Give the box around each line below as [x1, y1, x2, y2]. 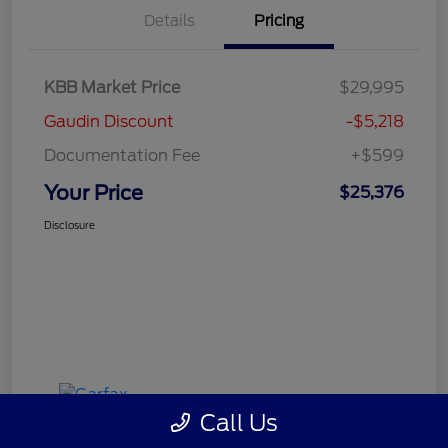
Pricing [254, 11, 304, 30]
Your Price [44, 180, 143, 205]
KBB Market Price [44, 77, 180, 97]
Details [143, 11, 195, 30]
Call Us [199, 409, 278, 436]
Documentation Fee [44, 145, 200, 165]
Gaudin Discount [44, 111, 174, 131]
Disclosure [44, 218, 95, 231]
